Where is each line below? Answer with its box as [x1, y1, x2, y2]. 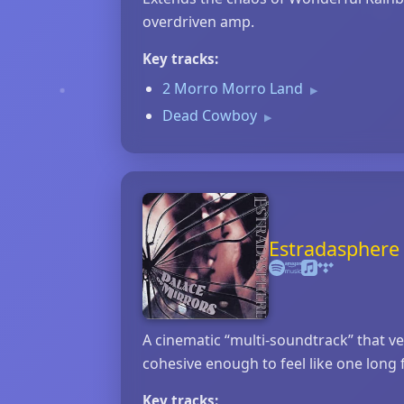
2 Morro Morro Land [162, 78, 307, 98]
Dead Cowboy [162, 106, 261, 125]
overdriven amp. [142, 12, 254, 32]
